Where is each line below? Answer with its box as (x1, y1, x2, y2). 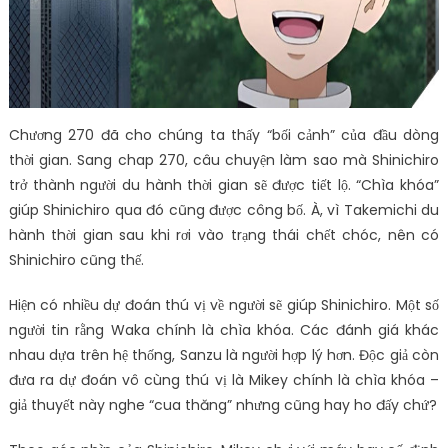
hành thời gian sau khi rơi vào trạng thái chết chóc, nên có (8, 225, 440, 245)
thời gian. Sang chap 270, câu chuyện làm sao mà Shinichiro (8, 150, 440, 170)
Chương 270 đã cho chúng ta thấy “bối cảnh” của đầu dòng (8, 125, 440, 145)
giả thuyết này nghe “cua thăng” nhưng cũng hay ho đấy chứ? (8, 395, 437, 415)
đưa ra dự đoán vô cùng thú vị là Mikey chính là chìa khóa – (8, 370, 440, 390)
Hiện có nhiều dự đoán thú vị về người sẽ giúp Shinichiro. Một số (8, 295, 440, 315)
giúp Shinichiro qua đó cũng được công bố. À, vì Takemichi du (8, 200, 440, 220)
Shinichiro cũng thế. (8, 250, 144, 270)
